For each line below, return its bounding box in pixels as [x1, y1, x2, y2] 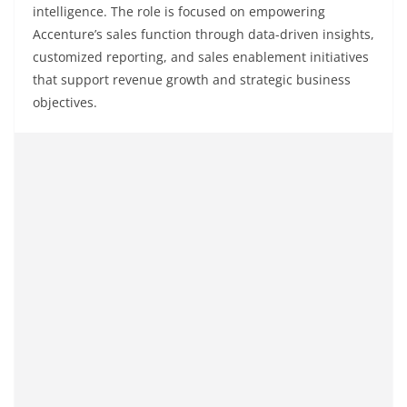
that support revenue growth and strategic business [33, 71, 351, 89]
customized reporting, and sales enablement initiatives [33, 48, 369, 66]
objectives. [33, 94, 97, 112]
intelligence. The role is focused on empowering [33, 3, 325, 21]
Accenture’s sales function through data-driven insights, [33, 25, 374, 44]
